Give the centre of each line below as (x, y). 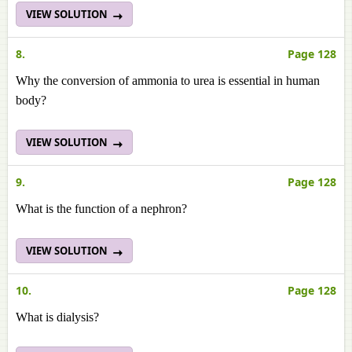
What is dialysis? (57, 317)
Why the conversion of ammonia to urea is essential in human (168, 81)
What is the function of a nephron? (101, 209)
